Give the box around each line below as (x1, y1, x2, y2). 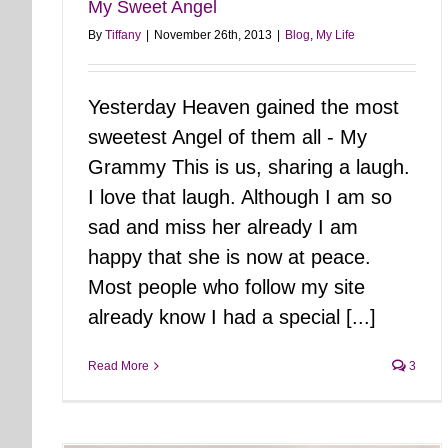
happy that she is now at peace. (88, 246, 377, 269)
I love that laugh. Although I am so (88, 186, 392, 209)
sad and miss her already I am (88, 216, 358, 239)
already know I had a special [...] (88, 306, 376, 329)
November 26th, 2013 (154, 28, 272, 43)
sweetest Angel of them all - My (88, 126, 367, 149)
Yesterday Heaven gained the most (88, 96, 399, 119)
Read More (88, 359, 149, 374)
